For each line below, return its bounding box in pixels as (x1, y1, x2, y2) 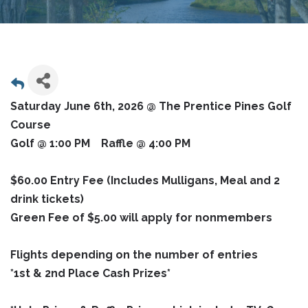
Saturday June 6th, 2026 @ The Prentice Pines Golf (10, 99, 291, 113)
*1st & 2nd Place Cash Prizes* (10, 266, 170, 280)
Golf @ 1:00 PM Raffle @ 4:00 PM (10, 136, 190, 150)
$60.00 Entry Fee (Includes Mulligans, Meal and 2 (10, 173, 280, 187)
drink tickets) (10, 192, 84, 206)
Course (10, 118, 51, 131)
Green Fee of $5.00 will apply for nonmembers (10, 210, 272, 224)
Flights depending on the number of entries (10, 247, 258, 261)
